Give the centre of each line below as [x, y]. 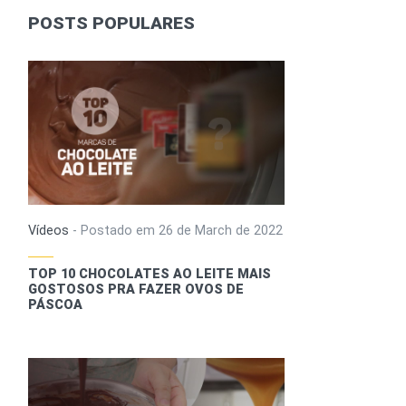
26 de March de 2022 [221, 231]
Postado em [120, 231]
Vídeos [49, 231]
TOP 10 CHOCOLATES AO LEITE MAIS [150, 275]
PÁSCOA [56, 305]
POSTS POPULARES [112, 24]
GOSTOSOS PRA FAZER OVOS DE [136, 290]
